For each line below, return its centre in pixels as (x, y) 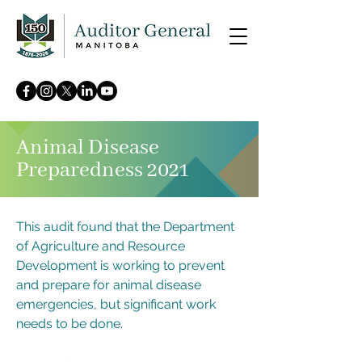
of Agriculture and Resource (101, 246)
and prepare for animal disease (109, 285)
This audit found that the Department (125, 227)
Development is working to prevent (120, 265)
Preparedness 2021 (102, 170)
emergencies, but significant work (116, 304)
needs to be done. (69, 324)
